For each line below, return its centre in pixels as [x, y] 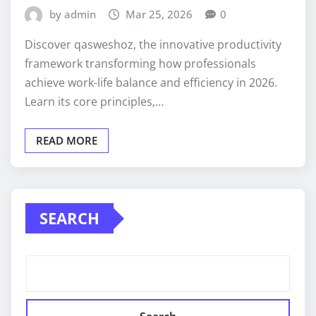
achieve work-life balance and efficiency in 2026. [151, 83]
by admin [72, 14]
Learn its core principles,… [94, 102]
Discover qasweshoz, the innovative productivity [153, 45]
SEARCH [69, 218]
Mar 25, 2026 [159, 14]
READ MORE [67, 141]
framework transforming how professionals [140, 64]
